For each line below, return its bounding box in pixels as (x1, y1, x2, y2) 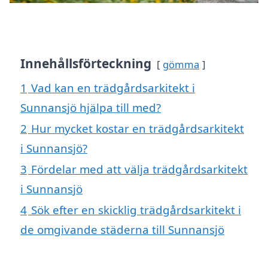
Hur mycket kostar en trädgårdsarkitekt (31, 121, 244, 136)
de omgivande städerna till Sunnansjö (20, 222, 224, 237)
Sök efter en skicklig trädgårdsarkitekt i (31, 202, 241, 218)
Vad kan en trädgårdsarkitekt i (31, 80, 195, 96)
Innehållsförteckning (20, 55, 151, 72)
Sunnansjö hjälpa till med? (20, 100, 161, 115)
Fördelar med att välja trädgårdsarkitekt (31, 162, 248, 177)
